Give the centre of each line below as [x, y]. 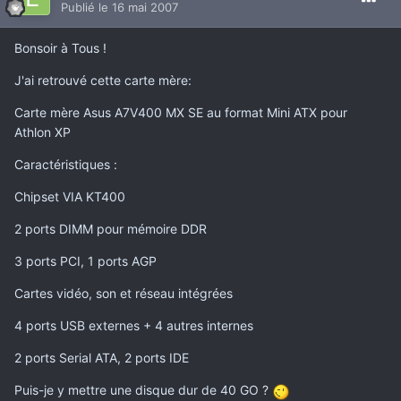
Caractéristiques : [66, 165]
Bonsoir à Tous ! [60, 48]
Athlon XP [43, 132]
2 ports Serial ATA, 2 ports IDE [102, 358]
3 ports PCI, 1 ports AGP [85, 261]
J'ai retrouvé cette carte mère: [103, 81]
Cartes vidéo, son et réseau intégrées [124, 294]
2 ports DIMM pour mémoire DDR [111, 229]
